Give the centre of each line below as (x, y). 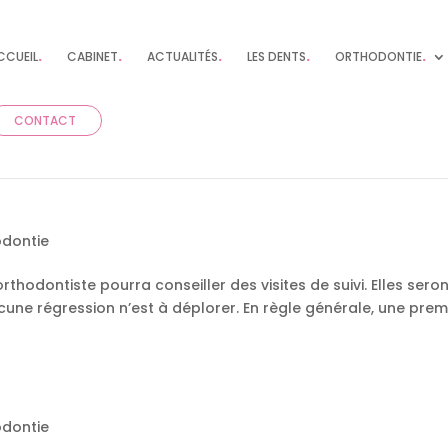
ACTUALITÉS (183, 56)
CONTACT (45, 120)
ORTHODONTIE (379, 56)
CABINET (93, 56)
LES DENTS (277, 56)
